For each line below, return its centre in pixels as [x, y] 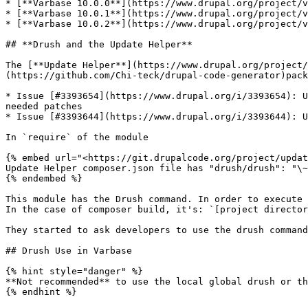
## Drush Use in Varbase [69, 251]
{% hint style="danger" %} [74, 271]
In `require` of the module [77, 137]
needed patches [44, 106]
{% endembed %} [44, 178]
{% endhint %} [41, 292]
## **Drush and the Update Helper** [99, 44]
